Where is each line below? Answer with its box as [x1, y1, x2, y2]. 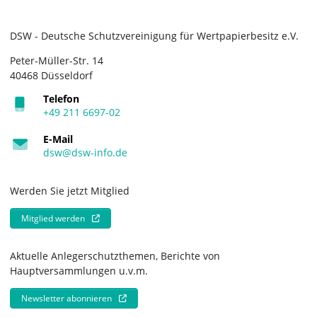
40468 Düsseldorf [10, 69, 93, 83]
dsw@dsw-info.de [43, 146, 128, 160]
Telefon [43, 92, 80, 106]
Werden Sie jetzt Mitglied [10, 184, 129, 198]
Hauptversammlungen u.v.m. [10, 264, 148, 278]
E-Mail [43, 132, 74, 146]
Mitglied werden [21, 212, 85, 224]
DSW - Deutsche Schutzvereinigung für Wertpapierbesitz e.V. [10, 29, 299, 43]
